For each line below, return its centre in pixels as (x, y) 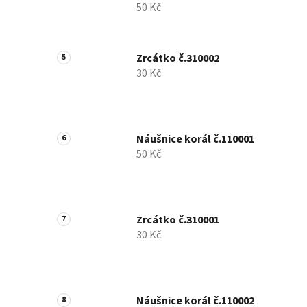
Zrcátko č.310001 (178, 220)
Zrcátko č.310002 (178, 59)
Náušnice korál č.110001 (195, 139)
